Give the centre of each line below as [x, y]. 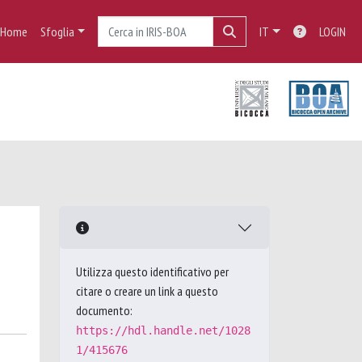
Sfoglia [57, 32]
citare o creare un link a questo [147, 291]
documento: [104, 310]
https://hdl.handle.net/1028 [163, 330]
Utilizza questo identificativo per [152, 271]
